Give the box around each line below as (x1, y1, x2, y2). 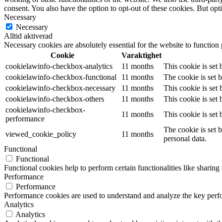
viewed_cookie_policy (5, 130, 76, 139)
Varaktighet (121, 51, 162, 60)
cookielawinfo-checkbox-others (5, 95, 104, 104)
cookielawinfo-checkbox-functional (5, 73, 116, 82)
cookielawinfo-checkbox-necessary (5, 84, 115, 93)
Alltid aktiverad (4, 32, 53, 41)
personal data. (164, 134, 207, 143)
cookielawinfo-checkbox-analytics (5, 62, 112, 71)
